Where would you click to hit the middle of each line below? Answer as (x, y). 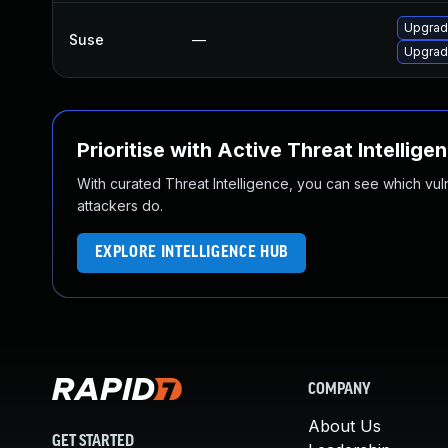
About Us (344, 426)
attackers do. (120, 205)
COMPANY (339, 390)
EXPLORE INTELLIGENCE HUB (191, 252)
